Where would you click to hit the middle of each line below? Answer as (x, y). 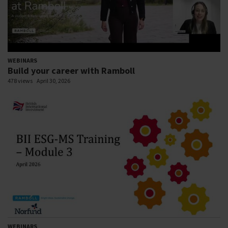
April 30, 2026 (53, 81)
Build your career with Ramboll (71, 71)
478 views (20, 81)
